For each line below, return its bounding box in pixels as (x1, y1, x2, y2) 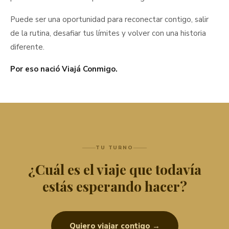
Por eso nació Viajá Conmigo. (10, 64, 118, 75)
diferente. (10, 42, 44, 53)
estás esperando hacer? (42, 177, 187, 196)
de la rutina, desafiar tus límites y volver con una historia (10, 28, 206, 39)
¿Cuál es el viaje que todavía (28, 160, 201, 179)
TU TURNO (96, 144, 133, 152)
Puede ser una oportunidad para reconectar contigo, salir (10, 14, 209, 25)
